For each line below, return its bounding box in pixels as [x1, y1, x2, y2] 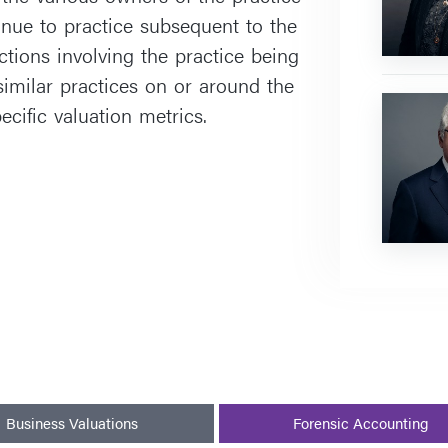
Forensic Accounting [292, 412, 429, 434]
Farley [380, 92, 424, 116]
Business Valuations [6, 412, 139, 434]
